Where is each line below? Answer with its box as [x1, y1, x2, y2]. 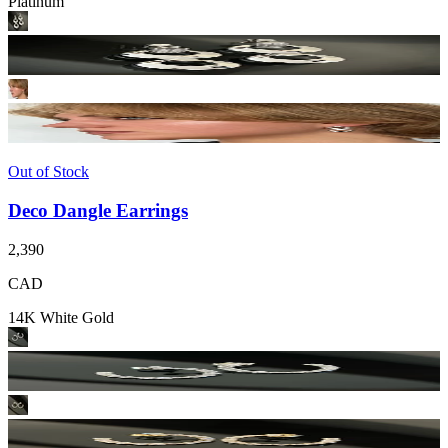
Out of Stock [8, 163, 89, 181]
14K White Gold [8, 308, 114, 326]
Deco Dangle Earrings [8, 199, 188, 221]
